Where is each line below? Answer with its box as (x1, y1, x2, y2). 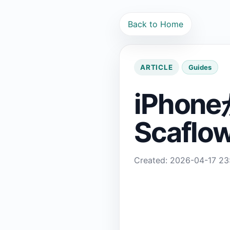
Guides (188, 63, 212, 71)
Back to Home (128, 19, 183, 29)
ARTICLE (140, 63, 173, 71)
